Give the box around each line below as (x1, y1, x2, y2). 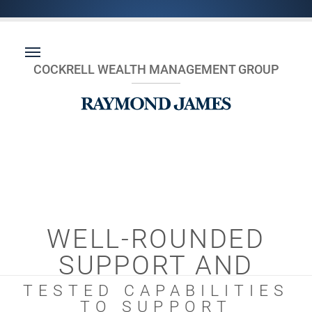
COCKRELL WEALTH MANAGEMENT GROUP (33, 62, 279, 77)
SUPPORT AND (58, 250, 254, 281)
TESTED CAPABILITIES (22, 281, 290, 300)
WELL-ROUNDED (47, 224, 265, 254)
